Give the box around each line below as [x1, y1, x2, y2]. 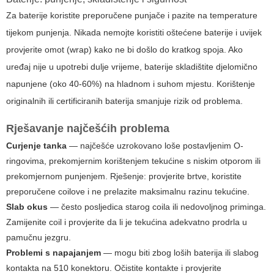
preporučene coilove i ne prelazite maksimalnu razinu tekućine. [6, 187, 250, 197]
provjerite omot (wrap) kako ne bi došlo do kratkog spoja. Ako [6, 45, 243, 55]
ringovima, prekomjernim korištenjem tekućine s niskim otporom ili [6, 156, 261, 166]
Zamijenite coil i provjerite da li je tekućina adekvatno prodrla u [6, 217, 247, 228]
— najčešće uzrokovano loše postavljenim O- [67, 141, 243, 151]
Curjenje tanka [6, 141, 67, 151]
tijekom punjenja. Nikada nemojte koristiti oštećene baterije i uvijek [6, 28, 262, 38]
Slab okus [6, 202, 48, 212]
